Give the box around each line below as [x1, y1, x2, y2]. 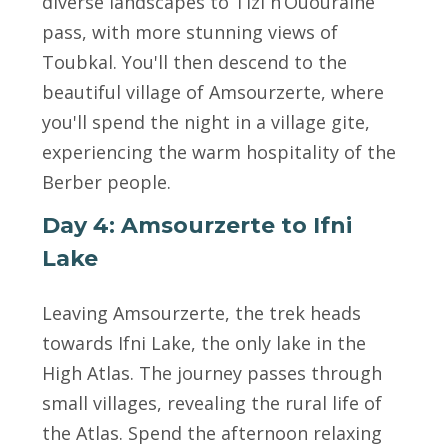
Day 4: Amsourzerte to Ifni [42, 212, 352, 239]
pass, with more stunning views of [42, 20, 338, 44]
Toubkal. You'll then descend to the [42, 50, 347, 74]
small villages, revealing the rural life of [42, 391, 382, 415]
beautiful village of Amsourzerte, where [42, 80, 384, 104]
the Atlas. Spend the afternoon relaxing [42, 421, 382, 445]
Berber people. [42, 170, 171, 194]
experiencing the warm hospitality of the [42, 140, 396, 164]
